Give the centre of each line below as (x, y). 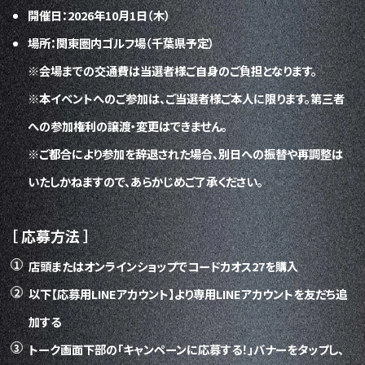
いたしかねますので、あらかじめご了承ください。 (146, 182)
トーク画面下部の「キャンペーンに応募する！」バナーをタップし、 (186, 350)
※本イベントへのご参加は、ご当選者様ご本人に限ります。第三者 (187, 99)
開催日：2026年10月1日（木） (99, 15)
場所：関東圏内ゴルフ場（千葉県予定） (121, 43)
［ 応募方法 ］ (51, 236)
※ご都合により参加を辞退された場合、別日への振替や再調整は (186, 154)
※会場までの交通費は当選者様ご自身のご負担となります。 (173, 71)
